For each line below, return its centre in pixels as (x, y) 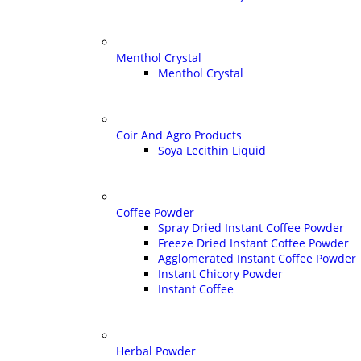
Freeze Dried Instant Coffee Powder (253, 243)
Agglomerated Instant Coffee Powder (257, 258)
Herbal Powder (156, 351)
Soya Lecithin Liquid (212, 150)
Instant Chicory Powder (220, 273)
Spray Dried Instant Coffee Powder (251, 227)
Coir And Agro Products (179, 135)
